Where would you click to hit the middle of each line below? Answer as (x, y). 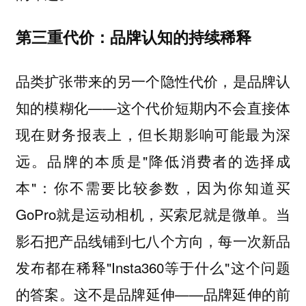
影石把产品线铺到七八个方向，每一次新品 (153, 240)
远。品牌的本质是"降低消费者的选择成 (153, 160)
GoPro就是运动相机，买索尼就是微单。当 (153, 213)
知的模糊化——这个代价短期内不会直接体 (153, 107)
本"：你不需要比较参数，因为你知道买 (153, 187)
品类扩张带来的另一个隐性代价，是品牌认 (153, 80)
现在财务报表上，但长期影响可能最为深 (153, 134)
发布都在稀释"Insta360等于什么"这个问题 (153, 267)
